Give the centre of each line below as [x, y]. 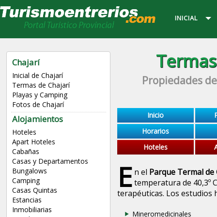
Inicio [155, 115]
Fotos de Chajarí [38, 105]
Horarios [155, 131]
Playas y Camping [39, 95]
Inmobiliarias [32, 210]
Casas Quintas [34, 190]
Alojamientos [37, 119]
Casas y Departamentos [50, 161]
